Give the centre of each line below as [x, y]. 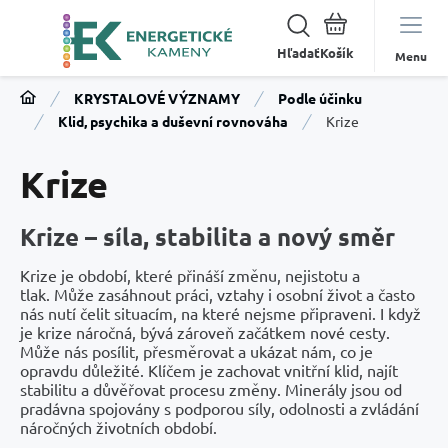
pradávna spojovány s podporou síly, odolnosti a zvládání [219, 407]
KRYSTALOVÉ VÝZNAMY [157, 98]
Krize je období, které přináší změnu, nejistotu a [190, 274]
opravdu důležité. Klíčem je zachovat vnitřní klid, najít [209, 369]
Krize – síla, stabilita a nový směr [207, 236]
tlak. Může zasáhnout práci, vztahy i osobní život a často [217, 293]
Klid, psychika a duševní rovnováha [173, 121]
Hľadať [298, 52]
